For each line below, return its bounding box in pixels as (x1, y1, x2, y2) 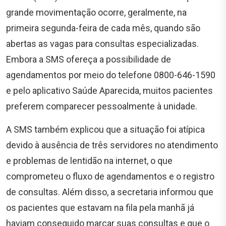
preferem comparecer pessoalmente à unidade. (6, 100, 197, 111)
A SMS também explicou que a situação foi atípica (6, 124, 205, 135)
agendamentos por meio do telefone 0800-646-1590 (6, 69, 215, 80)
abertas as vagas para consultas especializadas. (6, 38, 199, 49)
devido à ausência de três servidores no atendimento (6, 139, 218, 150)
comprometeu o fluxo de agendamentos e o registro (6, 171, 214, 182)
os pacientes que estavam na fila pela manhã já (6, 202, 194, 213)
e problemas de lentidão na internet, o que (6, 155, 173, 166)
